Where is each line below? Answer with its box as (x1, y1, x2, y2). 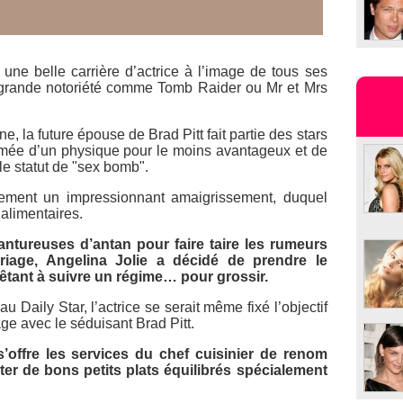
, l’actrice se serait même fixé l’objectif (83, 300, 327, 316)
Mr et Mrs (266, 80, 327, 96)
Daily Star (20, 300, 84, 316)
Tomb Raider (157, 80, 241, 96)
